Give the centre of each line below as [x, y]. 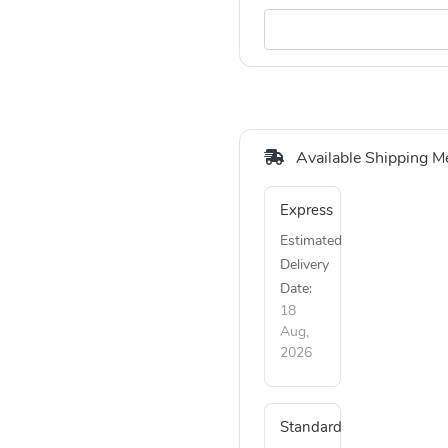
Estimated [311, 240]
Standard [311, 427]
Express [306, 210]
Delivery [304, 264]
